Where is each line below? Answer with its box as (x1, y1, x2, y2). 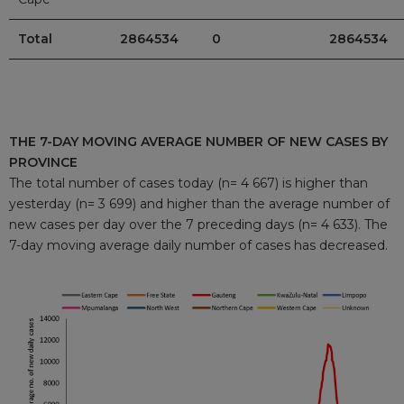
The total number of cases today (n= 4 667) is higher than (9, 174, 368, 191)
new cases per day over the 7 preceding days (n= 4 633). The (9, 216, 388, 233)
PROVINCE (9, 153, 78, 170)
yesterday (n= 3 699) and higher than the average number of (9, 195, 390, 212)
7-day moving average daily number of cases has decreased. (9, 236, 388, 253)
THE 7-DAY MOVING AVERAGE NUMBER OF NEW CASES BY (9, 133, 388, 150)
